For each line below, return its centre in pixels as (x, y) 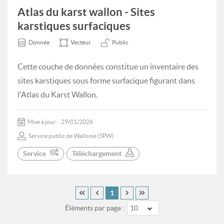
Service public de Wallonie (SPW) (71, 136)
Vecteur (81, 42)
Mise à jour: (43, 122)
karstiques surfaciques (74, 26)
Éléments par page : (95, 208)
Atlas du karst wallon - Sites (86, 12)
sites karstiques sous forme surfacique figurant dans (106, 80)
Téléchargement (97, 153)
